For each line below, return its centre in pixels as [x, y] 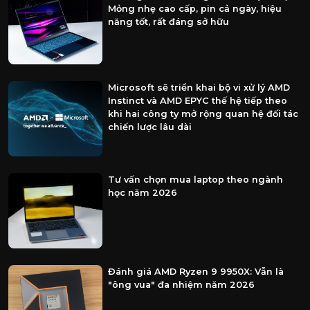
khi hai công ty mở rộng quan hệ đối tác [203, 114]
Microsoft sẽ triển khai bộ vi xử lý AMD [199, 88]
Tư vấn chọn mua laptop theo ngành [195, 179]
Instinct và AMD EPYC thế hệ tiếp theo [197, 101]
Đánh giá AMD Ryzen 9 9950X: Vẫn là [195, 271]
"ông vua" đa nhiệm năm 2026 [181, 284]
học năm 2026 [142, 192]
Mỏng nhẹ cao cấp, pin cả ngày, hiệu [194, 9]
